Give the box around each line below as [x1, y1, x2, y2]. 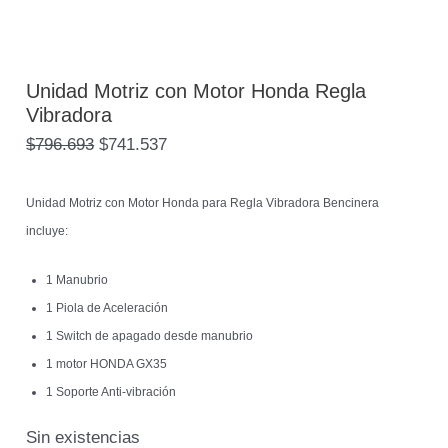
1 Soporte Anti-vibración [46, 384, 177, 399]
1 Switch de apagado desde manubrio [46, 328, 254, 343]
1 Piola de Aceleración [46, 300, 169, 315]
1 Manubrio [46, 272, 109, 287]
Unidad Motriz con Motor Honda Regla [26, 79, 367, 102]
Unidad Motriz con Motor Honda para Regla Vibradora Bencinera [26, 195, 380, 210]
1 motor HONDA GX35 [46, 356, 168, 371]
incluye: [26, 223, 69, 238]
